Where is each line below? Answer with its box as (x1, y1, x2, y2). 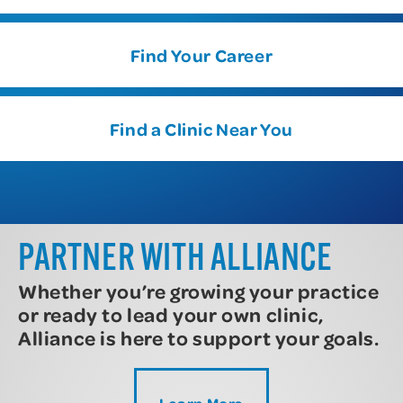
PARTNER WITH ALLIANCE (18, 240, 333, 280)
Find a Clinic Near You (109, 116, 294, 140)
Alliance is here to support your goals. (18, 324, 380, 351)
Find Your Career (130, 42, 273, 67)
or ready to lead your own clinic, (18, 300, 324, 327)
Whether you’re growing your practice (18, 277, 380, 304)
